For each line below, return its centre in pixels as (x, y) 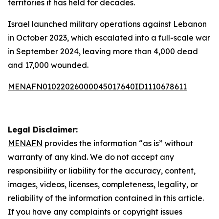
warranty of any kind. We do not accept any (91, 157)
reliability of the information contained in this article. (106, 198)
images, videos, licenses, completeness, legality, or (103, 184)
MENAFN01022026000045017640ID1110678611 (97, 87)
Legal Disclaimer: (43, 130)
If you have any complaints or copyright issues (95, 212)
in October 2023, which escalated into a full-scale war (109, 38)
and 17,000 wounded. (48, 65)
